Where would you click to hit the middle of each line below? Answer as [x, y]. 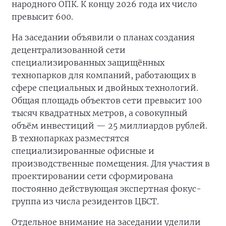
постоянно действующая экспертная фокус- [106, 189]
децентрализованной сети [69, 50]
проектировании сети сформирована [92, 176]
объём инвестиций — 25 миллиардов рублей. [109, 126]
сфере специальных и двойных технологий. [105, 88]
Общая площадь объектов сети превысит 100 [107, 101]
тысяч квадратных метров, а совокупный [100, 113]
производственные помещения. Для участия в [111, 164]
